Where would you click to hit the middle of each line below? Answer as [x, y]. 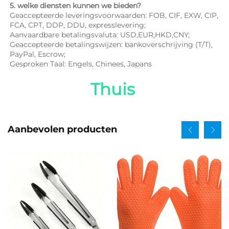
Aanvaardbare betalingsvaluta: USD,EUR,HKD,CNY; [101, 35]
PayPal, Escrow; [39, 54]
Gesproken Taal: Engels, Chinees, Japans [84, 64]
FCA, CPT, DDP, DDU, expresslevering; [79, 25]
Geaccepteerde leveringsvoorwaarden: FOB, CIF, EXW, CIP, [114, 15]
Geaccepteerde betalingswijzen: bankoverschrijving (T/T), [111, 44]
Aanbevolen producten [62, 130]
